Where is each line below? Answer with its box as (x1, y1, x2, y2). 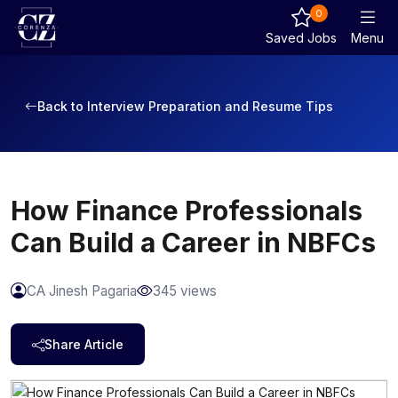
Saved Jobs (266, 30, 337, 45)
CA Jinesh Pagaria (27, 283, 137, 299)
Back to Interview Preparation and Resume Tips (37, 99, 333, 114)
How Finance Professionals (11, 195, 362, 227)
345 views (153, 283, 217, 299)
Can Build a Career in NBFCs (11, 227, 376, 259)
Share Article (44, 337, 123, 352)
